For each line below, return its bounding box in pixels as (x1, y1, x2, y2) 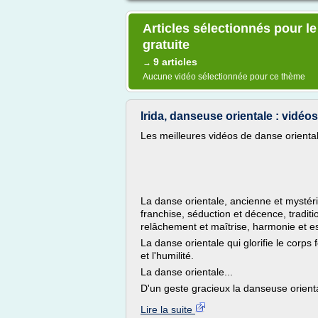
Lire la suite (141, 304, 195, 315)
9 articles (153, 56, 197, 67)
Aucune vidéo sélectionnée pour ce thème (143, 72, 305, 82)
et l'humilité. (141, 250, 194, 261)
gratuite (143, 38, 190, 52)
